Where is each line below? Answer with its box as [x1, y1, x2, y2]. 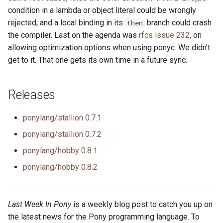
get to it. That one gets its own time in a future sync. [8, 55, 187, 65]
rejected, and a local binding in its [8, 18, 125, 27]
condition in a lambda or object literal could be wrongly [8, 5, 196, 15]
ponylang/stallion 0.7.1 [23, 113, 102, 122]
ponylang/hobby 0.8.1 [23, 146, 98, 155]
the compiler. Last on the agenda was [8, 30, 139, 40]
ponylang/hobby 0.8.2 [23, 162, 98, 172]
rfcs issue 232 [139, 30, 190, 40]
